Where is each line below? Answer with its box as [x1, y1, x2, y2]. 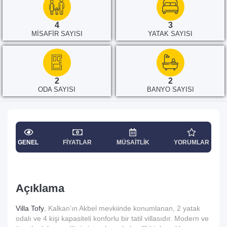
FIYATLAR [63, 138, 92, 146]
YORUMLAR [173, 138, 209, 146]
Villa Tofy [16, 204, 44, 212]
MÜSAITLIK [116, 138, 149, 146]
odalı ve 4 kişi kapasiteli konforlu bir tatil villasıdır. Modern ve [16, 214, 209, 222]
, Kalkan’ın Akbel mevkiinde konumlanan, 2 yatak [44, 204, 200, 212]
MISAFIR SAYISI [31, 29, 83, 37]
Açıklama [16, 181, 64, 195]
